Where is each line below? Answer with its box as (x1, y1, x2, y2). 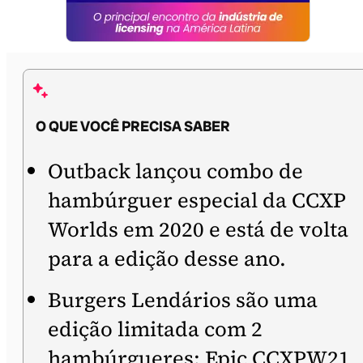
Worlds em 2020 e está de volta (48, 215, 348, 244)
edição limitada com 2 (48, 314, 263, 344)
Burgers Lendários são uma (48, 285, 318, 314)
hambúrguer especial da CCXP (48, 186, 346, 215)
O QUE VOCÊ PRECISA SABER (36, 117, 230, 136)
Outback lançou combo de (48, 156, 303, 186)
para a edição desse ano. (48, 244, 286, 273)
